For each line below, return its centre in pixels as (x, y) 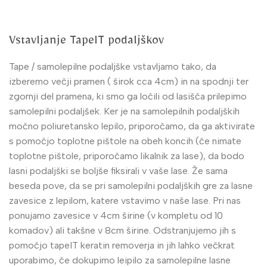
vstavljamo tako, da (173, 66)
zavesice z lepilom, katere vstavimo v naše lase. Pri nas (125, 200)
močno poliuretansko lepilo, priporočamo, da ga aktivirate (132, 126)
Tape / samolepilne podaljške (70, 66)
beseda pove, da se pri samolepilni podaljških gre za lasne (131, 185)
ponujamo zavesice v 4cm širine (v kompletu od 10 (116, 215)
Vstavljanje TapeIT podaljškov (86, 43)
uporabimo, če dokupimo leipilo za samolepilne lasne (120, 260)
